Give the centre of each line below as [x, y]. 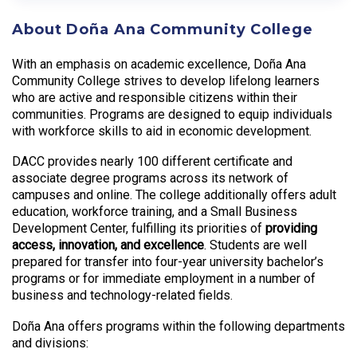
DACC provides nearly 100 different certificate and [152, 162]
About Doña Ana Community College [163, 29]
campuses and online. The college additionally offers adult [174, 195]
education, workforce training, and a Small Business [155, 212]
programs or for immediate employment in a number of [164, 279]
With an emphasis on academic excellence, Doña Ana [159, 64]
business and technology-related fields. [124, 296]
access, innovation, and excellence [108, 245]
